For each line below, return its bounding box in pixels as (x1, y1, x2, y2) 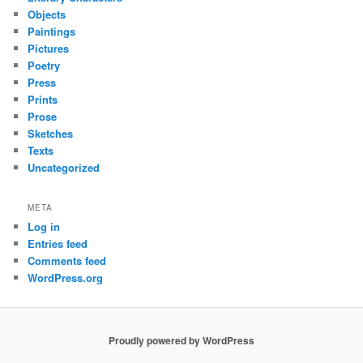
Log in (28, 219, 61, 235)
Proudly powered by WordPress (109, 332, 254, 348)
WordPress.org (28, 270, 104, 286)
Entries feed (28, 236, 88, 252)
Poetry (28, 57, 61, 73)
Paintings (28, 23, 76, 39)
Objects (28, 6, 66, 22)
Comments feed (28, 253, 107, 269)
